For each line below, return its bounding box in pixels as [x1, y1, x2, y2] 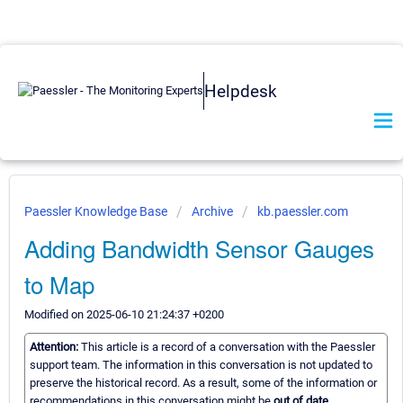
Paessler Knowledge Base [24, 204, 170, 219]
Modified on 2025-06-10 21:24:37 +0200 [24, 308, 224, 321]
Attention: [30, 340, 81, 354]
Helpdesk [204, 80, 277, 102]
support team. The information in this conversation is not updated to [30, 358, 372, 372]
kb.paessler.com [257, 204, 348, 219]
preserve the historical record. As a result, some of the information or [30, 376, 377, 390]
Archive [192, 204, 233, 219]
